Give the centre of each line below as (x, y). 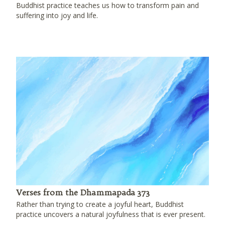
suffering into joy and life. (57, 15)
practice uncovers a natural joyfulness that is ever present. (111, 214)
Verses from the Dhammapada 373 (83, 192)
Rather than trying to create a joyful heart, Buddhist (100, 204)
